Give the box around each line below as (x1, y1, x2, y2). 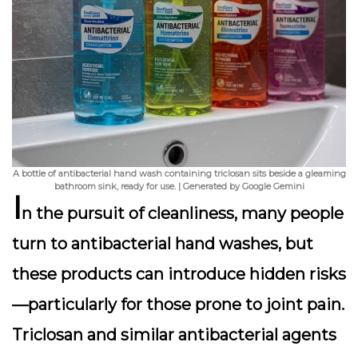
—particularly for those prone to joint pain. (12, 295, 344, 314)
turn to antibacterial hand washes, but (12, 234, 313, 253)
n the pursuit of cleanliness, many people (22, 204, 344, 223)
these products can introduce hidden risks (12, 265, 346, 284)
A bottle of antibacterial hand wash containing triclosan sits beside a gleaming (12, 168, 346, 179)
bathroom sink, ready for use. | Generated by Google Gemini (54, 181, 304, 192)
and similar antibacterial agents (83, 325, 336, 344)
